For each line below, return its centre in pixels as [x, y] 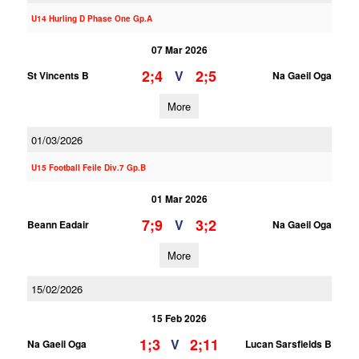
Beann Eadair [58, 224]
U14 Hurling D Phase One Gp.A [91, 18]
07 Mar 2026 [179, 50]
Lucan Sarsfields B [288, 344]
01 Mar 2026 [179, 199]
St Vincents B [58, 75]
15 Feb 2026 [179, 318]
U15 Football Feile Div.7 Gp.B [88, 167]
